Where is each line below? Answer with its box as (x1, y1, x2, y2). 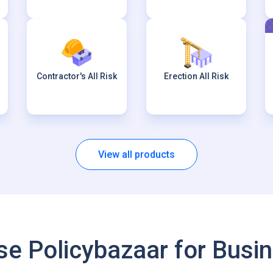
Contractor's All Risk (37, 71, 118, 81)
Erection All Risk (163, 71, 229, 81)
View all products (98, 149, 175, 160)
